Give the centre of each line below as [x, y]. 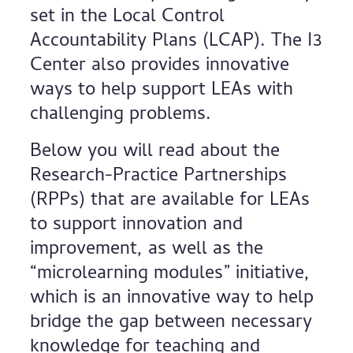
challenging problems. [124, 115]
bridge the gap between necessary [171, 323]
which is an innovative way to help [172, 299]
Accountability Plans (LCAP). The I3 [176, 42]
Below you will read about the [155, 152]
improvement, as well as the [147, 250]
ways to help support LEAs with [162, 91]
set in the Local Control [128, 18]
